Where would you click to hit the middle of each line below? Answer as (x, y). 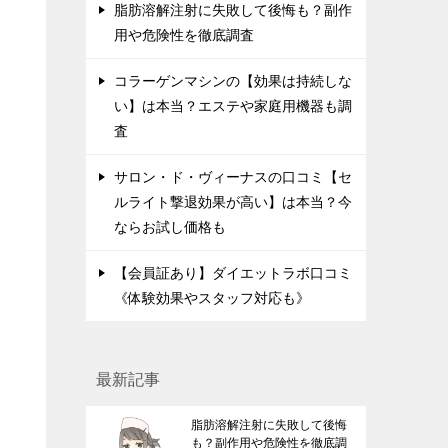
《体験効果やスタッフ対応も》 (212, 298)
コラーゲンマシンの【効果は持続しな (233, 81)
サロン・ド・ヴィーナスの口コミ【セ (233, 177)
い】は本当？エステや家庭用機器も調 (233, 106)
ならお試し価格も (170, 227)
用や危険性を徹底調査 (184, 35)
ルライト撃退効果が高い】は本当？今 (233, 202)
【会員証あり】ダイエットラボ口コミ (233, 273)
